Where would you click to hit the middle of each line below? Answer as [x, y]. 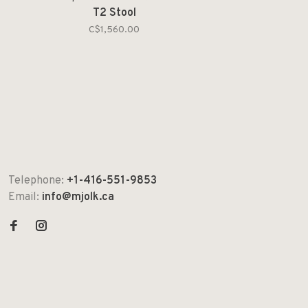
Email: [25, 197]
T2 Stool [114, 13]
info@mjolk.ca [78, 197]
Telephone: [37, 181]
